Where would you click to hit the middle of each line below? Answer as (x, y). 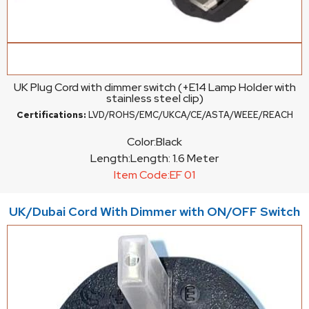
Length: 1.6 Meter (175, 159)
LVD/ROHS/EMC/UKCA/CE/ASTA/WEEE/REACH (189, 115)
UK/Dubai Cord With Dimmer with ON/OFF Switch (154, 211)
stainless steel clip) (154, 98)
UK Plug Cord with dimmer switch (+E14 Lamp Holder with (154, 87)
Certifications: (51, 115)
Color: (141, 142)
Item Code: (142, 175)
